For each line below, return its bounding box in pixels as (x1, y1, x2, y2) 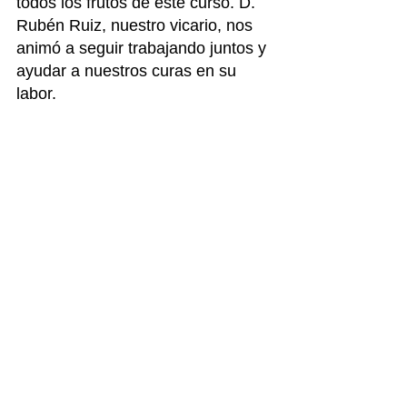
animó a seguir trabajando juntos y (16, 39, 271, 57)
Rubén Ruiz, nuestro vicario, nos (16, 16, 257, 35)
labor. (16, 84, 56, 103)
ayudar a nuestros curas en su (16, 62, 241, 80)
